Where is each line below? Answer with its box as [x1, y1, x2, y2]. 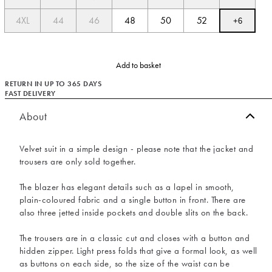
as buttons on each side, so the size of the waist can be [19, 257, 230, 270]
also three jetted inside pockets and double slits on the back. [19, 206, 248, 219]
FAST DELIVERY [5, 89, 56, 98]
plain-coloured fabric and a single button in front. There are [19, 194, 246, 206]
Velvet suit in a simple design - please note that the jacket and [19, 143, 254, 155]
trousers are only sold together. [19, 155, 136, 168]
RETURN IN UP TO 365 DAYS [5, 79, 101, 89]
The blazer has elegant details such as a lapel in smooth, [19, 181, 234, 193]
